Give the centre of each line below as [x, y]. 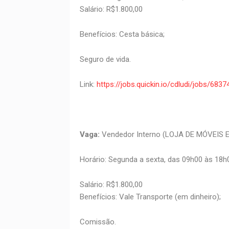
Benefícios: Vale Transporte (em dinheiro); [150, 197]
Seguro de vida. [105, 60]
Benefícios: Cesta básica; [122, 35]
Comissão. [98, 222]
